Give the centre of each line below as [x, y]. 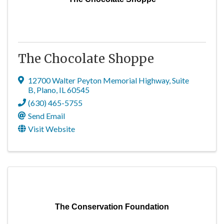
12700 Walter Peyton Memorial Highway [98, 80]
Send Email [46, 116]
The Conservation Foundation [112, 207]
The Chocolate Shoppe [86, 59]
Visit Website [51, 129]
